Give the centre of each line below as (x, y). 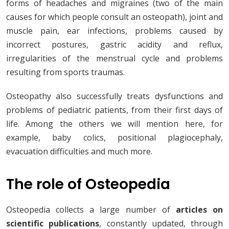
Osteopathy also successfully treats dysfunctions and (114, 96)
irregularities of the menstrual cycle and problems (114, 59)
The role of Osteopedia (88, 185)
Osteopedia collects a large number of (91, 210)
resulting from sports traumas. (65, 72)
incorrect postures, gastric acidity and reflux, (114, 45)
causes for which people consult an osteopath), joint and (114, 17)
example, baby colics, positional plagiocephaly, (114, 138)
